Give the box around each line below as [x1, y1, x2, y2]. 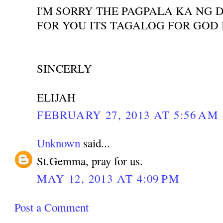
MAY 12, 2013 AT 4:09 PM [37, 171, 180, 186]
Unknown [37, 135, 81, 150]
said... [80, 135, 111, 150]
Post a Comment [14, 199, 89, 215]
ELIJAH [37, 90, 76, 105]
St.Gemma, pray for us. [37, 153, 143, 169]
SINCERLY [37, 61, 93, 76]
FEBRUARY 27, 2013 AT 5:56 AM [37, 107, 219, 122]
